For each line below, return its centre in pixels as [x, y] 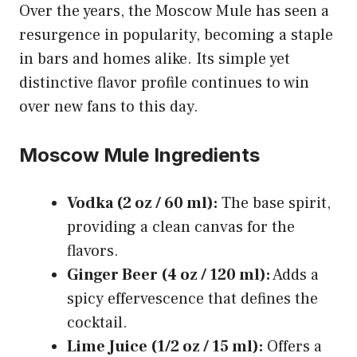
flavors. [93, 251]
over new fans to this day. [109, 106]
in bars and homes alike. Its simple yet [155, 59]
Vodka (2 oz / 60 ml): [142, 203]
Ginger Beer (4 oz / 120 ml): [169, 275]
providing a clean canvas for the [181, 227]
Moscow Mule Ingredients [139, 155]
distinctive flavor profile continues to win [164, 82]
